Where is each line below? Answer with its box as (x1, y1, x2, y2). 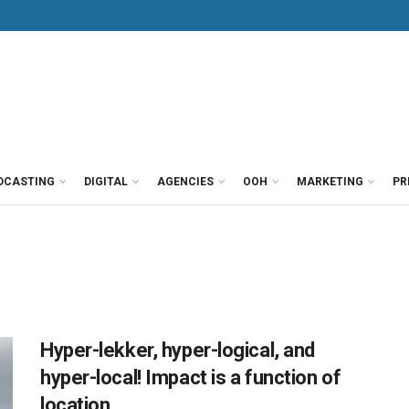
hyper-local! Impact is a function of (40, 366, 341, 389)
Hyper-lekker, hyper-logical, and (40, 339, 315, 362)
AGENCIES (157, 175, 214, 188)
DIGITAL (84, 175, 128, 188)
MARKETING (297, 175, 363, 188)
